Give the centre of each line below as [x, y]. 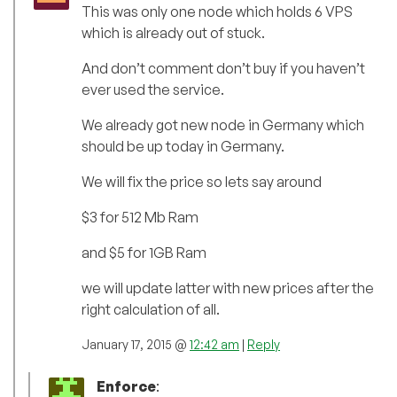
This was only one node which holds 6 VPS [217, 12]
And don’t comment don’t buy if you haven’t [223, 69]
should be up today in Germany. [183, 147]
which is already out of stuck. [173, 33]
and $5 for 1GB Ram [144, 253]
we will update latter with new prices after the [228, 288]
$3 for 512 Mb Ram [140, 218]
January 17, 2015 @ [136, 345]
